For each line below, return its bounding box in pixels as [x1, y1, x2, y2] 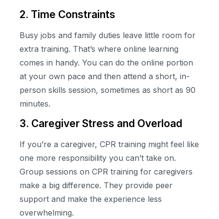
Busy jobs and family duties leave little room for [20, 30, 196, 41]
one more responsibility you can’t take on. [20, 153, 176, 163]
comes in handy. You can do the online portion [20, 58, 193, 68]
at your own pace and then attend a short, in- [20, 71, 190, 82]
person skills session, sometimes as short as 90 [20, 85, 196, 95]
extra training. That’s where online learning [20, 44, 178, 54]
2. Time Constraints [20, 8, 115, 21]
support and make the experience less [20, 194, 162, 204]
